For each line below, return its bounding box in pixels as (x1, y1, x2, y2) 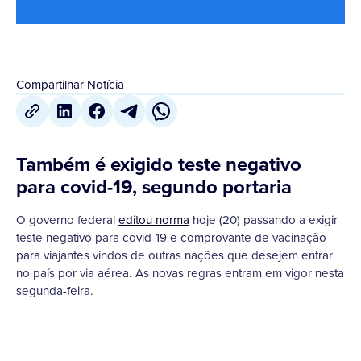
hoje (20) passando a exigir (189, 211, 338, 229)
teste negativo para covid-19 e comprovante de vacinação (16, 229, 326, 247)
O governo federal (16, 211, 118, 229)
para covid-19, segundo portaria (16, 172, 292, 201)
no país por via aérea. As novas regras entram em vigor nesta (16, 264, 344, 282)
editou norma (118, 211, 189, 229)
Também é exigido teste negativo (16, 150, 301, 179)
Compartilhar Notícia (16, 76, 124, 93)
